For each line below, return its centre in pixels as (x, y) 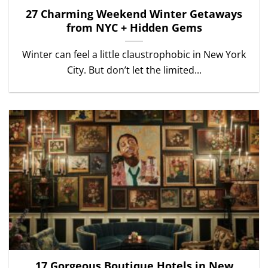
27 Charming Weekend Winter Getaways (134, 13)
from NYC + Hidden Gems (134, 27)
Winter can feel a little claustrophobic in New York (134, 54)
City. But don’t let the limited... (134, 70)
